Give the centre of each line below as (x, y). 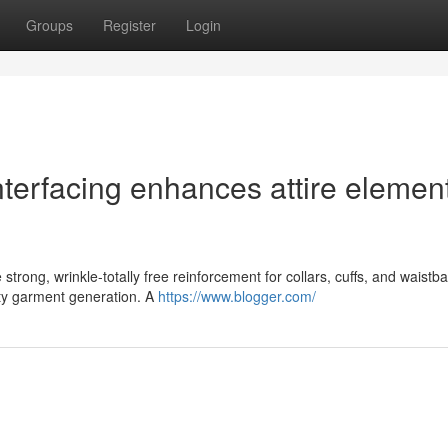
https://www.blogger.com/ (237, 296)
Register (129, 25)
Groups (49, 25)
